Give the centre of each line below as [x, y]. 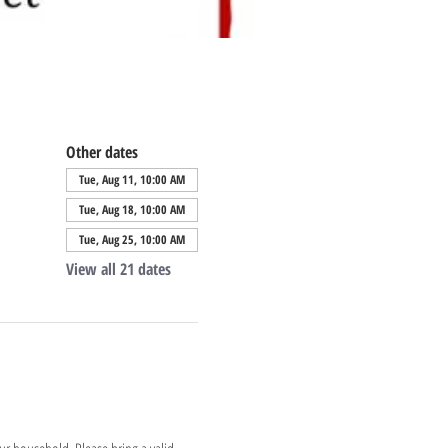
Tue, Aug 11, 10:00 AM [131, 179]
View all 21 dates [118, 269]
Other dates [101, 152]
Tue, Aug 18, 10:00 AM [131, 209]
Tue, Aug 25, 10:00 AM [131, 239]
